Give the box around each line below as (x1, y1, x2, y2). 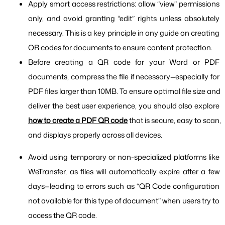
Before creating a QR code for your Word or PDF (28, 57, 219, 68)
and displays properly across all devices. (28, 130, 162, 141)
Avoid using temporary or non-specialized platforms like (28, 151, 219, 162)
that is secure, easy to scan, (128, 115, 221, 126)
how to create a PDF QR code (28, 115, 128, 126)
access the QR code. (28, 209, 97, 220)
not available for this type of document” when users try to (28, 195, 219, 206)
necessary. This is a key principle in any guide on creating (28, 28, 219, 39)
